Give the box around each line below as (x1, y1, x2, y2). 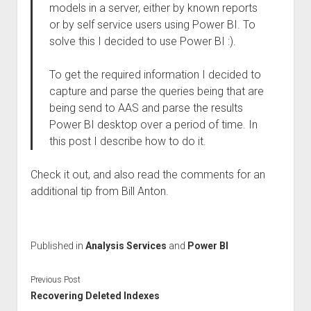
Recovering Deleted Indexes (30, 289, 160, 301)
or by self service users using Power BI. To (49, 18, 255, 31)
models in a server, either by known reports (49, 1, 258, 15)
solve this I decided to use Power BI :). (49, 35, 236, 48)
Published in (30, 240, 85, 251)
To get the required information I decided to (49, 68, 261, 81)
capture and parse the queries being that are (49, 85, 264, 98)
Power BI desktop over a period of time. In (49, 118, 258, 131)
